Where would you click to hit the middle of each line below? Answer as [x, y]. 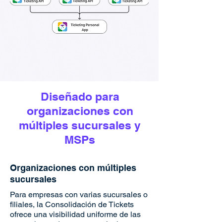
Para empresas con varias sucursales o [79, 194]
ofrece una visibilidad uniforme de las [75, 214]
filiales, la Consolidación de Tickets [72, 204]
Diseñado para [80, 96]
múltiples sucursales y [80, 125]
